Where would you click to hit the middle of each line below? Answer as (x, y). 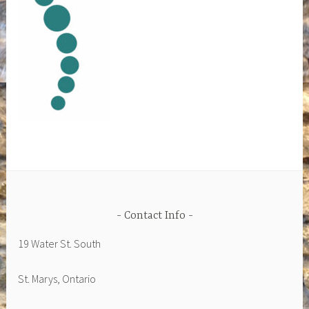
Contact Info (154, 216)
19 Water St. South (60, 244)
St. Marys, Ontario (57, 278)
